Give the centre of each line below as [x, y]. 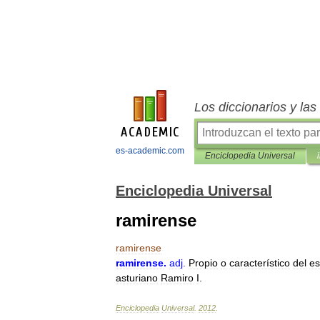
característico [260, 263]
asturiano [137, 278]
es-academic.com [150, 151]
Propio [203, 263]
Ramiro [177, 278]
